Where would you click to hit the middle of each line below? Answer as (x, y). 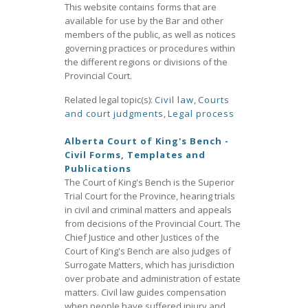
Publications (98, 168)
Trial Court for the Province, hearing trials (150, 196)
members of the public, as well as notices (150, 34)
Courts (214, 100)
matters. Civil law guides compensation (145, 292)
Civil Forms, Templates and (135, 155)
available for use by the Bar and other (144, 21)
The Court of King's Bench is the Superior (150, 182)
